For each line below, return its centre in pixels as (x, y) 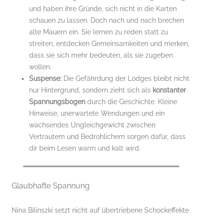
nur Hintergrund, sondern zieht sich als (91, 90)
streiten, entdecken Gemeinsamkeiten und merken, (109, 43)
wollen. (40, 67)
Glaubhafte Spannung (51, 186)
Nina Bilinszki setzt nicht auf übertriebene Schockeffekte (100, 210)
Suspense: (45, 78)
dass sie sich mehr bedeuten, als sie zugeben (101, 55)
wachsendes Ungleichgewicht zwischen (92, 125)
